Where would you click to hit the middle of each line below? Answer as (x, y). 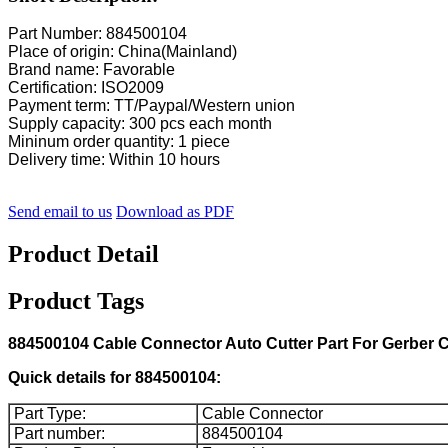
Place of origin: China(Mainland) (122, 52)
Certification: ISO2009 (86, 88)
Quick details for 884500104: (114, 378)
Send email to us (60, 212)
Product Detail (83, 254)
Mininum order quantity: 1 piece (119, 142)
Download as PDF (175, 212)
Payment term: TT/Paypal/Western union (151, 106)
